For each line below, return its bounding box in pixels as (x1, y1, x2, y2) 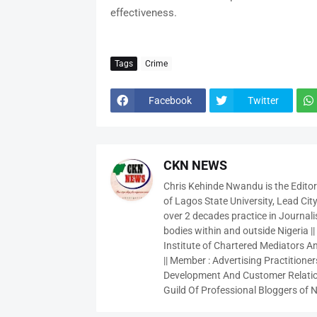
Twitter (247, 94, 279, 106)
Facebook (148, 94, 192, 106)
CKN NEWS (163, 158, 227, 173)
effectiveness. (110, 6, 177, 20)
